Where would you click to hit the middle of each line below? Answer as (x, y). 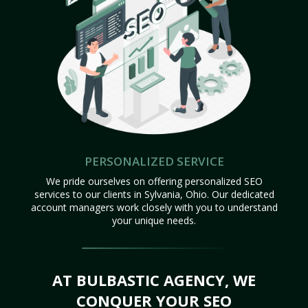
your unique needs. (154, 220)
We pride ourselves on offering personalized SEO (154, 181)
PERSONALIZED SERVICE (154, 161)
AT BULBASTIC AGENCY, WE (154, 279)
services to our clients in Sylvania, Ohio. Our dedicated (154, 194)
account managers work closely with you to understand (154, 207)
